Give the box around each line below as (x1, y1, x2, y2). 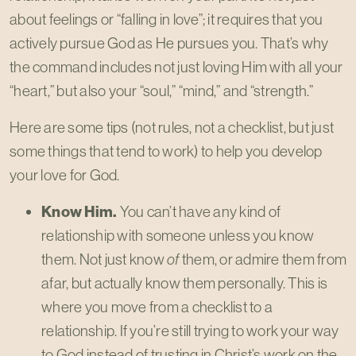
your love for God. (10, 165, 120, 184)
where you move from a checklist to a (41, 297, 273, 316)
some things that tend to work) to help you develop (10, 141, 323, 161)
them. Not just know (41, 250, 167, 269)
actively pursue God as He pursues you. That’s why (10, 33, 329, 52)
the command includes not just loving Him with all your (10, 57, 343, 76)
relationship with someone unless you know (41, 226, 315, 245)
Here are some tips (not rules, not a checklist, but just (10, 118, 334, 137)
